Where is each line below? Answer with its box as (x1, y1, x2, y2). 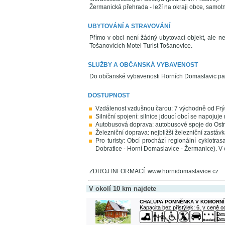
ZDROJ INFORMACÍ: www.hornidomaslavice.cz (89, 168, 218, 175)
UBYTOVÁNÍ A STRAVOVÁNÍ (88, 23, 170, 30)
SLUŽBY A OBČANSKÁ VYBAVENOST (88, 61, 198, 68)
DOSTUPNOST (88, 92, 130, 99)
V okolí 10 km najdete (89, 185, 156, 192)
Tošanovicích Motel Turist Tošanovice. (89, 42, 192, 49)
